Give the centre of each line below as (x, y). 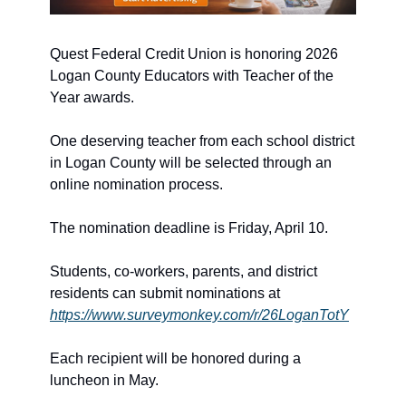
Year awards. (92, 98)
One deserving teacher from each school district (202, 141)
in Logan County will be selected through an (191, 163)
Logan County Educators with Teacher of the (192, 76)
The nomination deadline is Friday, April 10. (189, 228)
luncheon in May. (104, 381)
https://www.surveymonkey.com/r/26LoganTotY (199, 315)
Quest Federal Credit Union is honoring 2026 (194, 54)
